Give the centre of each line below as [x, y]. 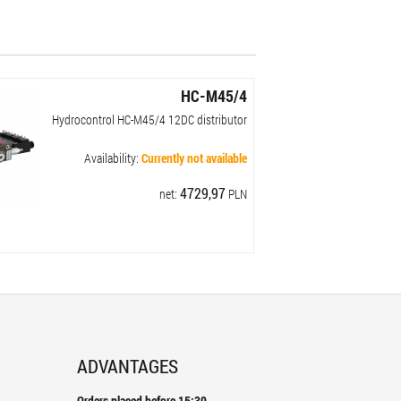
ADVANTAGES [128, 366]
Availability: [113, 158]
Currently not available [195, 158]
